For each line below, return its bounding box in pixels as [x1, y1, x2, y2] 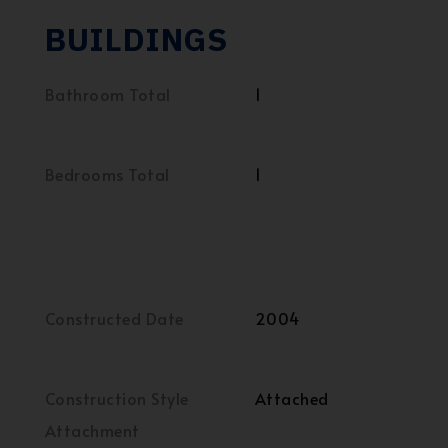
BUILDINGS [45, 18, 228, 60]
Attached [255, 387, 329, 409]
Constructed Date [45, 307, 184, 329]
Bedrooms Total [45, 163, 170, 185]
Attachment [45, 419, 140, 441]
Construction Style [45, 387, 189, 409]
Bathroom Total [45, 83, 171, 105]
